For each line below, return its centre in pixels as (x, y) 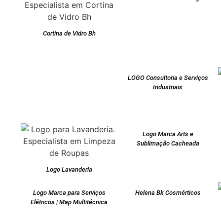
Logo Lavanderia (69, 170)
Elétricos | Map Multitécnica (69, 202)
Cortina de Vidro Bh (69, 34)
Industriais (168, 87)
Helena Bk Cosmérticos (168, 193)
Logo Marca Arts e (168, 134)
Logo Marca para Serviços (69, 193)
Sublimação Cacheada (168, 144)
